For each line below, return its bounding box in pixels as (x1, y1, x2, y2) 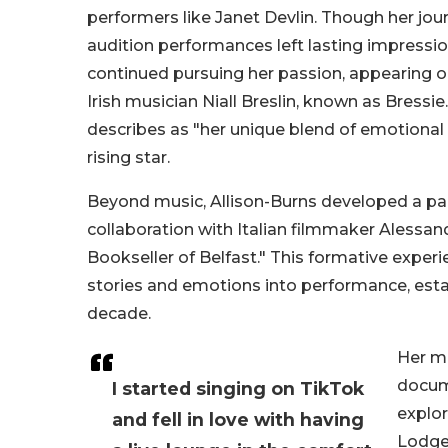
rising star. (87, 148, 170, 168)
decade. (87, 304, 151, 324)
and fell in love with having (112, 409, 364, 431)
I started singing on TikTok (112, 378, 364, 400)
